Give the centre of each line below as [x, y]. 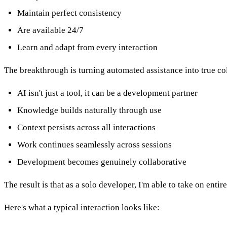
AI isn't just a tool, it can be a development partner [107, 93]
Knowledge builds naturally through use [89, 110]
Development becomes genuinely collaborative [102, 162]
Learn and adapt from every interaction [87, 47]
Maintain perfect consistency [69, 13]
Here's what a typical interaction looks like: [82, 207]
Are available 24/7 [50, 30]
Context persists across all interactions [86, 127]
